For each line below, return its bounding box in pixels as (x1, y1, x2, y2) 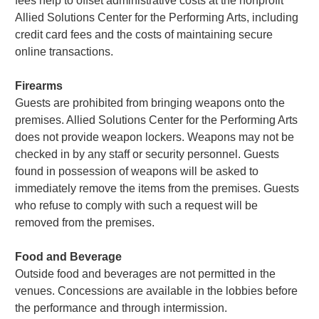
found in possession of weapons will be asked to (15, 164, 259, 177)
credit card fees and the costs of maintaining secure (15, 28, 273, 41)
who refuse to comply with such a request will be (15, 199, 258, 211)
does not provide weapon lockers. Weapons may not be (15, 130, 295, 143)
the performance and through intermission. (15, 301, 228, 314)
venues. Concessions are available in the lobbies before (15, 284, 298, 297)
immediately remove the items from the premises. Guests (15, 182, 300, 194)
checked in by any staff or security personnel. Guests (15, 147, 280, 160)
